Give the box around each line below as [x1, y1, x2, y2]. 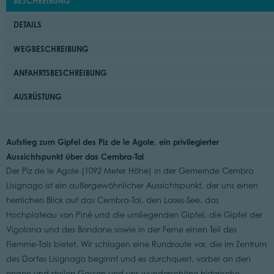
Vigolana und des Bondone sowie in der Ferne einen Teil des [6, 224, 237, 234]
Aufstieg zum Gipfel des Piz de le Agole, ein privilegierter [6, 136, 219, 147]
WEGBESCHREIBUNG [13, 43, 89, 54]
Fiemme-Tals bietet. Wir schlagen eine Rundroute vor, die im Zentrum [6, 239, 267, 249]
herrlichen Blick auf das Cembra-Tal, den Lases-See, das [6, 195, 219, 205]
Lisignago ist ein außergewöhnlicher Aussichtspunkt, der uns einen [6, 180, 258, 190]
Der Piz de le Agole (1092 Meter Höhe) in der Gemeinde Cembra [6, 166, 254, 176]
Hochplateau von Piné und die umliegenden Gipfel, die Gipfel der [6, 210, 262, 220]
